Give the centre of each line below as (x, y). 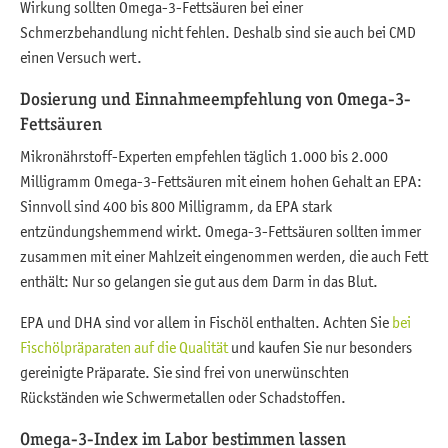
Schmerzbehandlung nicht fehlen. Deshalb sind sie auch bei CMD (218, 31)
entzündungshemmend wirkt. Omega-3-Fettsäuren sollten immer (220, 230)
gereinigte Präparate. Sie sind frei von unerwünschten (184, 371)
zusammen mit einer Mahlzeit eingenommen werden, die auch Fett (224, 255)
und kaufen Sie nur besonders (320, 346)
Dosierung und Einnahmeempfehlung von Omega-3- (215, 98)
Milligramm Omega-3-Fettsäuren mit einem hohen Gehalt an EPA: (221, 180)
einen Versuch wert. (81, 56)
